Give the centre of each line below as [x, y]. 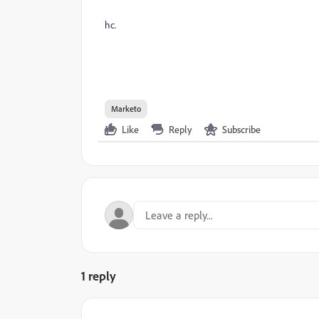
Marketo [126, 109]
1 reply [99, 276]
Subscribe [241, 129]
